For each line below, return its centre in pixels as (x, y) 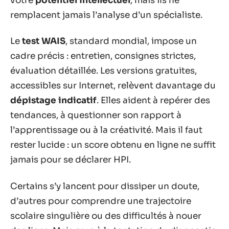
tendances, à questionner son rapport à (96, 115)
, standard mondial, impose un (131, 41)
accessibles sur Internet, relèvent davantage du (113, 86)
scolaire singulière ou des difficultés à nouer (106, 216)
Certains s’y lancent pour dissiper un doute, (105, 186)
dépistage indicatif (53, 100)
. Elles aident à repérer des (153, 100)
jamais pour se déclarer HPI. (71, 160)
